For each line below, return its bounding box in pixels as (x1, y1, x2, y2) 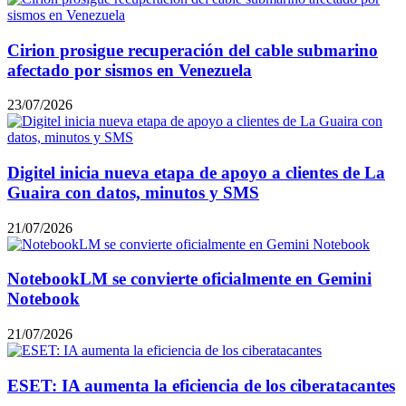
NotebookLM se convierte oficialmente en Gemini (7, 269, 372, 289)
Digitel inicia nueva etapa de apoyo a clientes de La (7, 162, 385, 182)
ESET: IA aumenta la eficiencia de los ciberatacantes (7, 375, 395, 395)
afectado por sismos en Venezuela (7, 60, 252, 80)
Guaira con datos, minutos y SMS (7, 182, 259, 202)
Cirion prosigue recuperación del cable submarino (7, 40, 378, 60)
